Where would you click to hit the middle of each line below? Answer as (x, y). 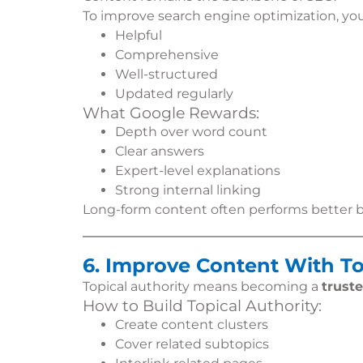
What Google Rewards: (171, 113)
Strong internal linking (188, 190)
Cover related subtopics (192, 344)
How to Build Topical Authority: (202, 306)
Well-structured (167, 74)
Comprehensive (167, 55)
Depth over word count (191, 132)
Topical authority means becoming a (202, 286)
